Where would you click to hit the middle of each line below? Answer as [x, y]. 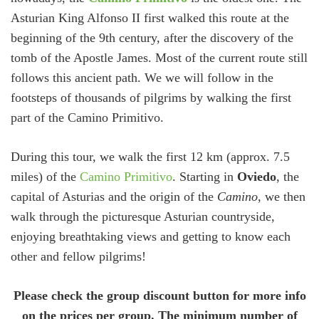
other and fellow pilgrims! [78, 256]
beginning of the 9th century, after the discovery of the [152, 38]
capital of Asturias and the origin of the [114, 197]
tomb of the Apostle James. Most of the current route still [159, 58]
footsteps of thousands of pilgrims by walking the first [151, 98]
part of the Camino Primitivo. [87, 117]
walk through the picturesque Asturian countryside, [143, 216]
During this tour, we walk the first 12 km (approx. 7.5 [150, 157]
